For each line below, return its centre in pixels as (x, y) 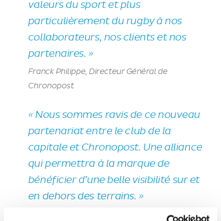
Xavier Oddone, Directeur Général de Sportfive (115, 214)
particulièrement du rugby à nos (105, 21)
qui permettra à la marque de (99, 164)
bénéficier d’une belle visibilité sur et (114, 180)
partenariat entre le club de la (99, 131)
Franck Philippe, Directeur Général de (98, 71)
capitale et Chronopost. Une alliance (115, 147)
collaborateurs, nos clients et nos (107, 37)
